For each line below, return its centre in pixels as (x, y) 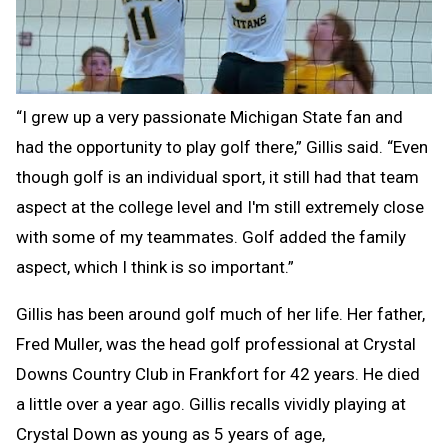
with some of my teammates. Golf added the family (211, 236)
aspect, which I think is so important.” (155, 266)
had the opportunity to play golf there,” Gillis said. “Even (222, 146)
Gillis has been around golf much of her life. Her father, (220, 313)
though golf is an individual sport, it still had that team (217, 176)
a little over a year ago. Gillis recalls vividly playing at (211, 403)
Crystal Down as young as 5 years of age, (170, 433)
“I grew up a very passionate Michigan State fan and (209, 116)
